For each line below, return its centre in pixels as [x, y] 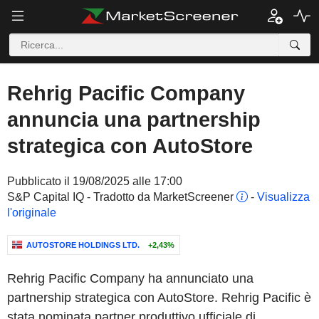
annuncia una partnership [134, 120]
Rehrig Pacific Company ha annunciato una [130, 278]
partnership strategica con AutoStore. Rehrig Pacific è [159, 298]
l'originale [32, 213]
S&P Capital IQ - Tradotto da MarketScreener [122, 197]
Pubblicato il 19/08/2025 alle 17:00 [95, 181]
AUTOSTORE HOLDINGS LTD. [83, 245]
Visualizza [283, 197]
